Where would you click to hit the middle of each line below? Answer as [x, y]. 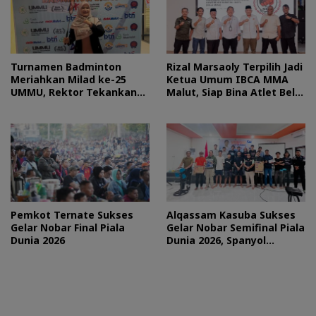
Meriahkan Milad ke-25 [68, 79]
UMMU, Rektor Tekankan [74, 92]
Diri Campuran [202, 104]
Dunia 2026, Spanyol [216, 240]
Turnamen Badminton [66, 66]
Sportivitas [40, 104]
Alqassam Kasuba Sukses [231, 214]
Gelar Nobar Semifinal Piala [236, 227]
